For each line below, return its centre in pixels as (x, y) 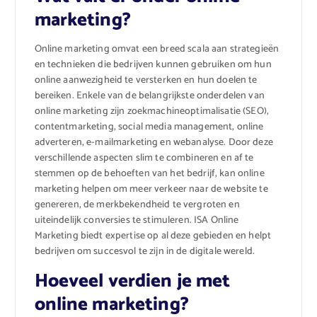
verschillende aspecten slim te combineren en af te (144, 158)
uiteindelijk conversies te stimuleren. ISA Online (137, 220)
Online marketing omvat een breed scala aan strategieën (157, 49)
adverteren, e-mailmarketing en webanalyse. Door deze (154, 142)
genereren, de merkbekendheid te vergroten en (137, 204)
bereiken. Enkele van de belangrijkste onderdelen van (149, 96)
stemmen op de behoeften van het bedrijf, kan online (149, 173)
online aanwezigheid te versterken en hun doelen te (146, 80)
